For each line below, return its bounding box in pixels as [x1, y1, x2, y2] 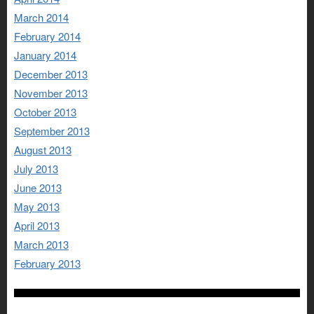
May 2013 [14, 199, 60, 214]
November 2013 [14, 86, 88, 101]
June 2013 [14, 180, 62, 196]
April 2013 [14, 218, 60, 233]
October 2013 [14, 104, 76, 120]
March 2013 [14, 237, 69, 252]
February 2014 [14, 29, 81, 44]
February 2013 [14, 256, 81, 271]
